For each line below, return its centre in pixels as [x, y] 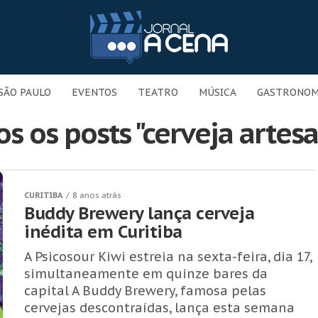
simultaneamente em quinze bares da [146, 274]
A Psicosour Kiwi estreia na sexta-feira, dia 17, [168, 257]
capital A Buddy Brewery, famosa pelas [145, 291]
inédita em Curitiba [103, 232]
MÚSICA [218, 92]
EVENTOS [94, 92]
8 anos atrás [97, 195]
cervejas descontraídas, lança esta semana [159, 308]
